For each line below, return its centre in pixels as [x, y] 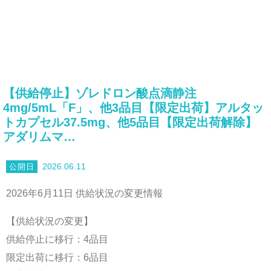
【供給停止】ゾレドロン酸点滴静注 [100, 93]
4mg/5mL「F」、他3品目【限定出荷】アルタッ [133, 108]
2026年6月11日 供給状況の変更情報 [84, 194]
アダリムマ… [39, 137]
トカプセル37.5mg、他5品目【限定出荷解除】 [130, 122]
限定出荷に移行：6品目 [57, 258]
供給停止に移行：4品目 [57, 240]
